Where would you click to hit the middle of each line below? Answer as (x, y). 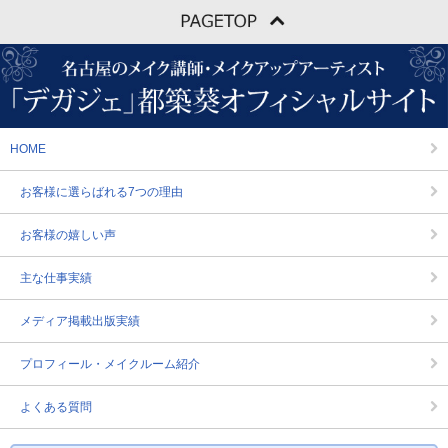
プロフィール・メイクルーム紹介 (110, 363)
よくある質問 (56, 406)
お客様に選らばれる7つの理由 (101, 191)
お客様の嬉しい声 (68, 234)
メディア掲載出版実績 (80, 320)
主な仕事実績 (56, 277)
